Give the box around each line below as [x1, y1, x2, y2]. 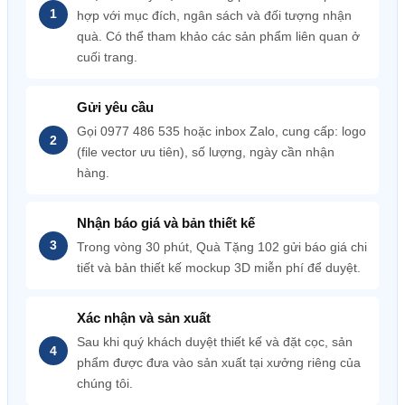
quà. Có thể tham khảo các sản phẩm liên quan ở [77, 29, 360, 43]
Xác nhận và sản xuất [77, 310, 211, 325]
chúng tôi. [77, 376, 133, 391]
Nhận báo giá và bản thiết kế [77, 215, 255, 231]
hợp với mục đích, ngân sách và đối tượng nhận [77, 8, 352, 23]
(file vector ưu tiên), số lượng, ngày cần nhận [77, 145, 334, 159]
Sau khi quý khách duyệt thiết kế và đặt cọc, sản [77, 334, 353, 349]
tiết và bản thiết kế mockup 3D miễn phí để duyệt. [77, 260, 361, 275]
